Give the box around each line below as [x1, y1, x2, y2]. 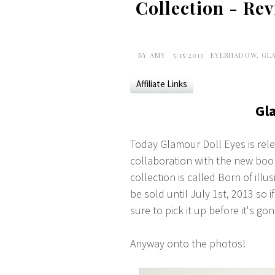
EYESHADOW [211, 50, 257, 60]
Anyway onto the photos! [130, 236, 246, 250]
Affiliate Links [136, 78, 187, 90]
